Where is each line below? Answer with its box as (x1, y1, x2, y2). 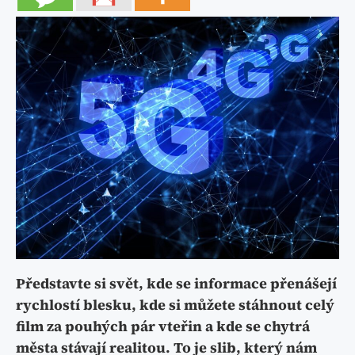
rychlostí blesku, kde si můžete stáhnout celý (16, 295, 334, 315)
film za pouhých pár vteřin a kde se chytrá (16, 316, 310, 336)
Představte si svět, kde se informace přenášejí (16, 273, 337, 293)
